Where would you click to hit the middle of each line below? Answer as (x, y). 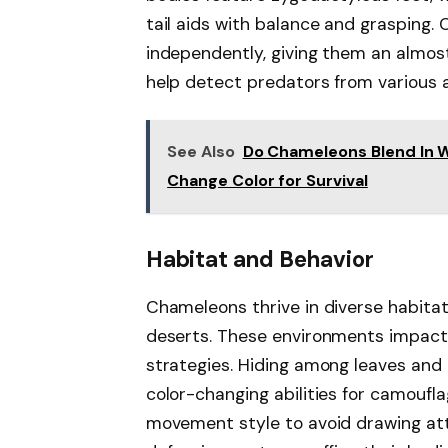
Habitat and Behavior (259, 259)
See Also (201, 151)
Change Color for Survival (267, 180)
